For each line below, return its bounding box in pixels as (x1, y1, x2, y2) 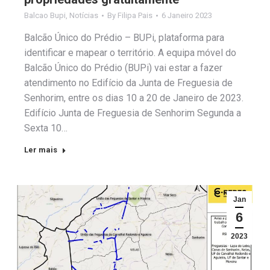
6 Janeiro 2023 (162, 11, 212, 20)
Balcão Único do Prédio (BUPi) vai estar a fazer (24, 62, 222, 74)
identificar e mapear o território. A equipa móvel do (24, 47, 236, 59)
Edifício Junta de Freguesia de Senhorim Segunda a (24, 107, 241, 119)
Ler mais (24, 145, 57, 155)
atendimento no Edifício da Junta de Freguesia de (24, 77, 233, 89)
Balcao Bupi (24, 11, 66, 20)
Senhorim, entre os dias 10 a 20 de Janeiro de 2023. (24, 92, 243, 104)
